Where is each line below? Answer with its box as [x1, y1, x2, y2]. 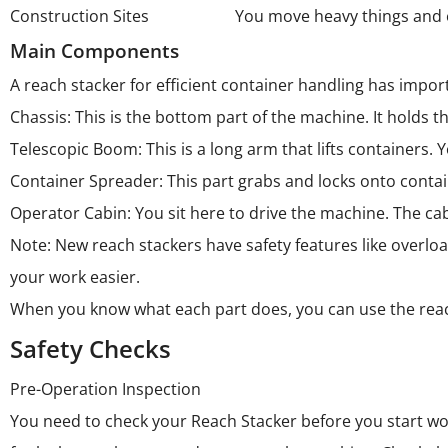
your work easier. [10, 266, 140, 288]
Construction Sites [10, 5, 149, 27]
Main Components [10, 38, 179, 63]
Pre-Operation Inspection [10, 378, 201, 400]
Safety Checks [10, 332, 171, 365]
